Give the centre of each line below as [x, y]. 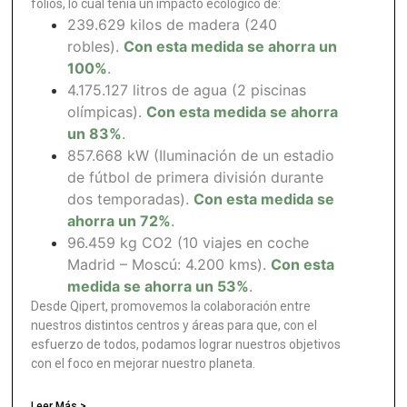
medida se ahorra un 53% [159, 286]
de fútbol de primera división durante [196, 177]
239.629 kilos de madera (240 [173, 24]
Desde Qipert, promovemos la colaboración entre [171, 306]
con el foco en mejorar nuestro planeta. [144, 363]
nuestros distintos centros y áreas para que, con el [174, 325]
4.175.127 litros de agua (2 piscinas [187, 89]
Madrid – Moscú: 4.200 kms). [169, 264]
